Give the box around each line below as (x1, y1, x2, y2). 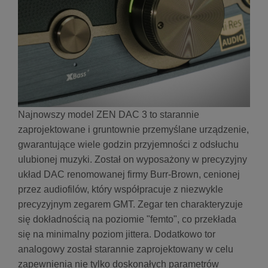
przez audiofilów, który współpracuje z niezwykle (18, 184, 223, 194)
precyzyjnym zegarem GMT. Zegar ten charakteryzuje (18, 199, 243, 209)
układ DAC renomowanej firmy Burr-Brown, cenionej (18, 169, 240, 179)
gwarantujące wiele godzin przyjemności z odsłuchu (18, 139, 239, 150)
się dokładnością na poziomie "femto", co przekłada (18, 214, 236, 224)
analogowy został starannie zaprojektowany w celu (18, 243, 233, 254)
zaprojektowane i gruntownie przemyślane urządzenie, (18, 124, 249, 135)
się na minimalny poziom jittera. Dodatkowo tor (18, 229, 215, 239)
